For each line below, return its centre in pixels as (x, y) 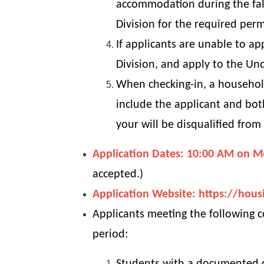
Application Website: (144, 195)
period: (110, 235)
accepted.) (118, 175)
